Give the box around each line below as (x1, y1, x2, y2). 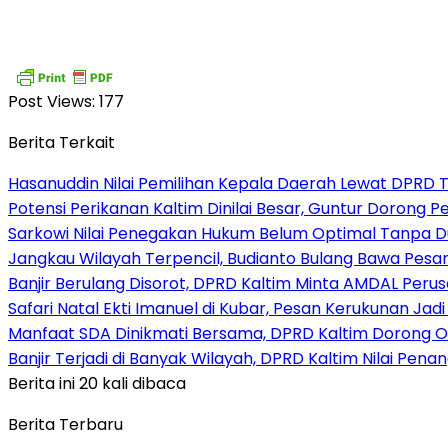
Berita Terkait (8, 130, 115, 154)
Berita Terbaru (8, 412, 123, 436)
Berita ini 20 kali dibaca (8, 371, 186, 395)
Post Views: (8, 89, 95, 113)
